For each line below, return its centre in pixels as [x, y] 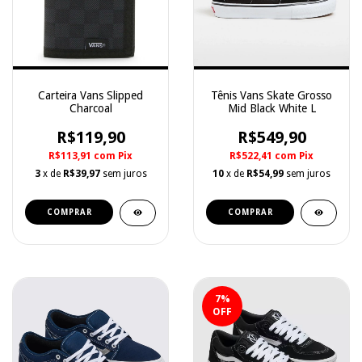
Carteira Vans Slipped [90, 95]
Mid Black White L [271, 108]
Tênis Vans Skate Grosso [271, 95]
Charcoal [90, 108]
